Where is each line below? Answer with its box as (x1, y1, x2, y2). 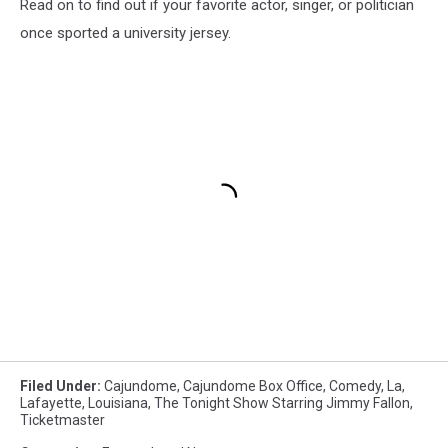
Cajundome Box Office (183, 377, 323, 394)
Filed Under (20, 377, 97, 394)
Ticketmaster (20, 411, 105, 428)
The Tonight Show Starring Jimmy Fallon (154, 394, 410, 411)
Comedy (329, 377, 381, 394)
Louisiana (88, 394, 148, 411)
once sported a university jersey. (20, 24, 231, 43)
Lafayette (20, 394, 82, 411)
